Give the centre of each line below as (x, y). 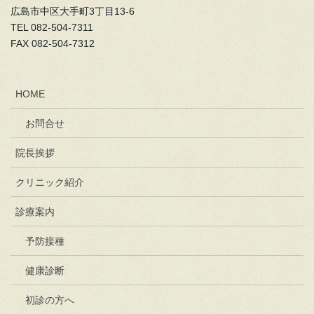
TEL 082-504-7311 (52, 28)
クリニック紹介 (50, 183)
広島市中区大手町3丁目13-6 (73, 12)
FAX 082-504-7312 (53, 44)
